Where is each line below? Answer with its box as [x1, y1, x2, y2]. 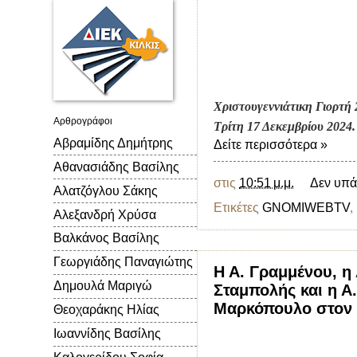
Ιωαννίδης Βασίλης [53, 327, 161, 341]
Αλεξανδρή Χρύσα [53, 207, 156, 222]
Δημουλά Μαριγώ [53, 279, 152, 293]
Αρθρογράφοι [53, 116, 112, 127]
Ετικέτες [214, 200, 262, 214]
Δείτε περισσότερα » [214, 138, 328, 152]
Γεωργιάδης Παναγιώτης [53, 255, 193, 269]
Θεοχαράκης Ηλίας [53, 303, 159, 317]
